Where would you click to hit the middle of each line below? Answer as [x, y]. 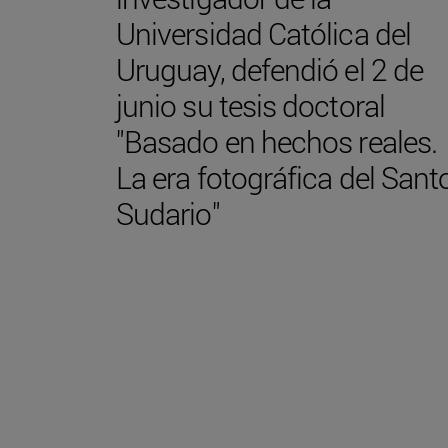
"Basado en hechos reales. [276, 141]
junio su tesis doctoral [250, 105]
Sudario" [168, 213]
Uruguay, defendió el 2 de [269, 69]
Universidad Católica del [263, 33]
